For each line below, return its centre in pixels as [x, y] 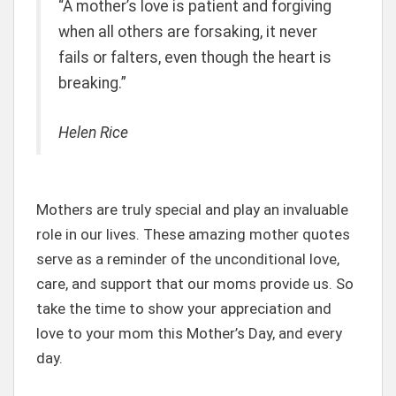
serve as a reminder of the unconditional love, [188, 259]
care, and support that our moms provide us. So [195, 283]
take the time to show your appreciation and [184, 308]
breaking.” [92, 84]
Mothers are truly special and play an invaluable [192, 209]
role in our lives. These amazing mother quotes [193, 234]
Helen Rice [93, 132]
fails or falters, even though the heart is [195, 58]
